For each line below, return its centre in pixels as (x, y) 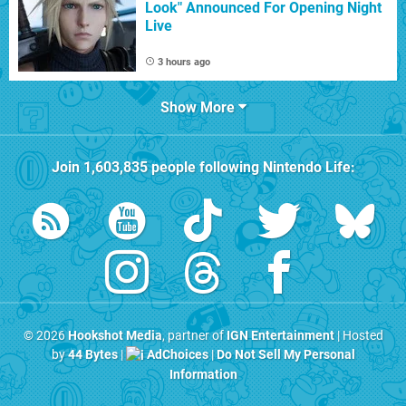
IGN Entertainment (280, 336)
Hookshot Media (115, 336)
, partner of (194, 336)
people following (205, 168)
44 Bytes (92, 355)
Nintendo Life (306, 168)
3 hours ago (184, 63)
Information (203, 374)
